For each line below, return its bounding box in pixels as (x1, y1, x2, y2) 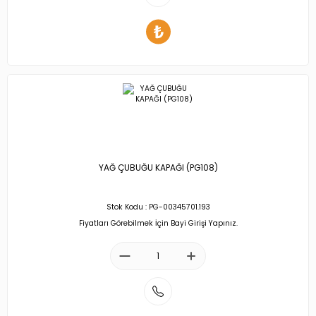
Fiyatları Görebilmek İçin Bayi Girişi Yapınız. (78, 217, 238, 229)
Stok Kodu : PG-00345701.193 (106, 202, 210, 212)
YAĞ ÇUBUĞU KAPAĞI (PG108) (98, 162, 218, 174)
